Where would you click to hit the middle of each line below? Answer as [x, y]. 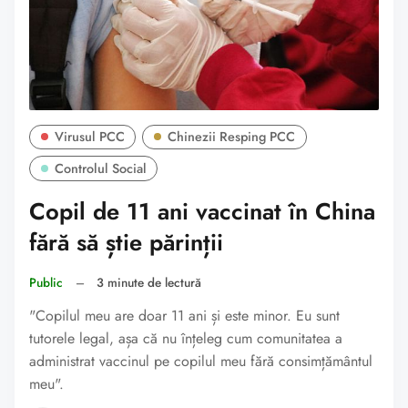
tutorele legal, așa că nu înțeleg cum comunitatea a [186, 339]
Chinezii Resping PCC [232, 137]
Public [46, 282]
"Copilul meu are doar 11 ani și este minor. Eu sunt [184, 316]
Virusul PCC [89, 137]
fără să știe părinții [126, 243]
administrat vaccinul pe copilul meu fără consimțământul [201, 362]
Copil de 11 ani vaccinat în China [202, 212]
